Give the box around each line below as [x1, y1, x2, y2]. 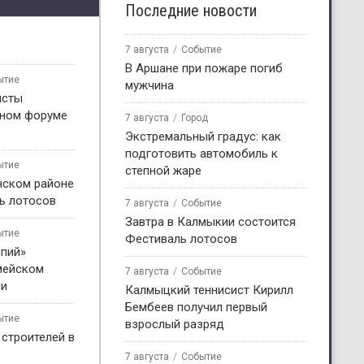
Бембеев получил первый [125, 299, 267, 314]
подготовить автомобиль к [125, 145, 278, 161]
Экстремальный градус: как [125, 128, 281, 144]
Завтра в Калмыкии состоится [125, 214, 296, 229]
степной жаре [125, 162, 201, 178]
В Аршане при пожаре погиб [125, 60, 283, 76]
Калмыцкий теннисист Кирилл [125, 282, 293, 297]
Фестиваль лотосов [125, 231, 237, 246]
